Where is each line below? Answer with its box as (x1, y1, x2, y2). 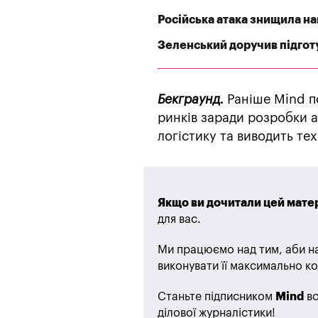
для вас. (158, 213, 201, 225)
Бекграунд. (158, 92, 224, 106)
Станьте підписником (158, 290, 275, 302)
